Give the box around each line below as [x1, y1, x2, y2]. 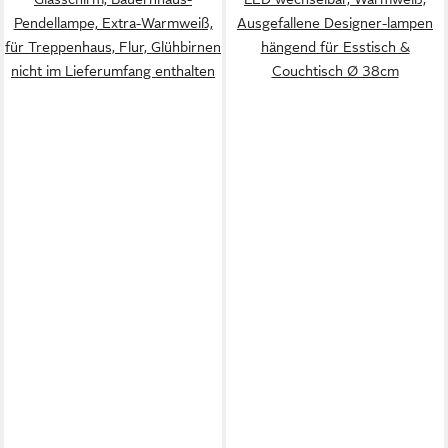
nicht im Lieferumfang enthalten [11, 63, 215, 79]
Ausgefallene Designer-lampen [237, 15, 433, 31]
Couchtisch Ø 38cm [271, 63, 399, 79]
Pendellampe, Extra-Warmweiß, [13, 15, 213, 31]
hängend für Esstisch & [260, 39, 410, 55]
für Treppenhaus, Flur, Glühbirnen [5, 39, 221, 55]
